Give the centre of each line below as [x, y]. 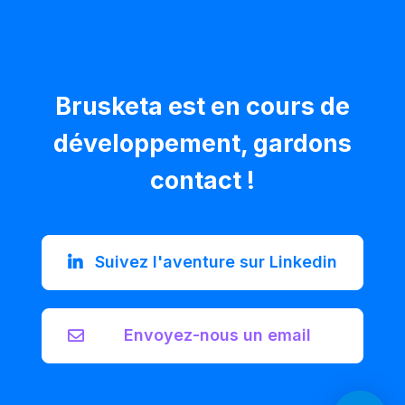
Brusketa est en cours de [202, 107]
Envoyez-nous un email [217, 335]
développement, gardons [202, 144]
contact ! [202, 181]
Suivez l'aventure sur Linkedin [216, 262]
